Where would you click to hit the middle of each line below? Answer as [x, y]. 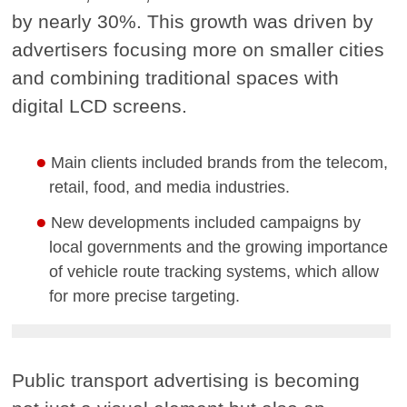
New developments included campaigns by [206, 222]
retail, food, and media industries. [169, 187]
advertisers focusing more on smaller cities [199, 49]
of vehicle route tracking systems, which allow [213, 271]
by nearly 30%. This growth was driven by [193, 21]
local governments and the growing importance [218, 247]
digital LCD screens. [100, 105]
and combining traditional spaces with [176, 77]
